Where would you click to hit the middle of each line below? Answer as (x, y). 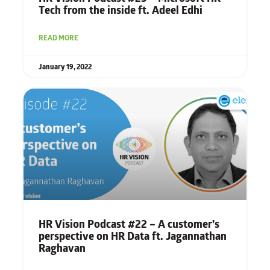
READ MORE (58, 38)
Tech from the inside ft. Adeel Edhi (120, 11)
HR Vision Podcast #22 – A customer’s (129, 224)
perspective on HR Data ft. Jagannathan (132, 237)
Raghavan (62, 249)
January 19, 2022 (65, 67)
